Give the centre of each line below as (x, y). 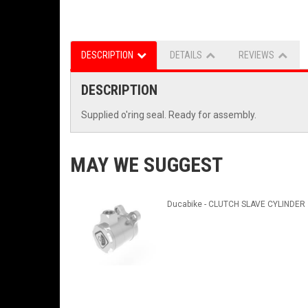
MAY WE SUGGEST (146, 165)
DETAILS (186, 55)
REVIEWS (256, 55)
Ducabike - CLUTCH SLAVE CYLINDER (236, 205)
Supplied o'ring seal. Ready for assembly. (169, 115)
